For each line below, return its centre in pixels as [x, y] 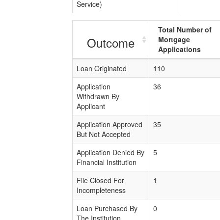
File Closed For [100, 180]
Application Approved [110, 124]
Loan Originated [102, 68]
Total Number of [185, 29]
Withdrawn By [98, 96]
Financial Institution [107, 162]
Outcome [111, 42]
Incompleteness [101, 190]
